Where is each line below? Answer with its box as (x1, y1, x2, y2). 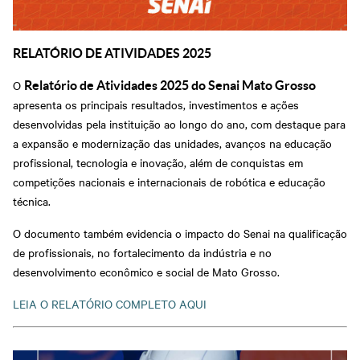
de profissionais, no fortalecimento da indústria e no (13, 244, 272, 261)
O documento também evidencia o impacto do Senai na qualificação (13, 225, 347, 242)
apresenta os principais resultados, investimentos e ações (13, 96, 299, 113)
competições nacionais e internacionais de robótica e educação (13, 174, 325, 190)
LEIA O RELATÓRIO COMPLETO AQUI (13, 296, 207, 313)
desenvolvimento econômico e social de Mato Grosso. (13, 264, 280, 280)
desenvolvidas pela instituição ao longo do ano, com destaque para (13, 116, 346, 133)
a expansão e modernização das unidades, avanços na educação (13, 135, 332, 152)
